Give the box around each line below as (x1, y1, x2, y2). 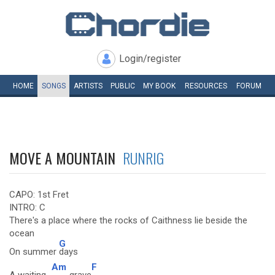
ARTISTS (73, 82, 103, 90)
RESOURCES (185, 82, 227, 90)
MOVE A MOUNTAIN (9, 147, 123, 169)
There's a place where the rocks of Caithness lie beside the (9, 215, 247, 226)
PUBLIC (110, 82, 135, 90)
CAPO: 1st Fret (9, 189, 69, 200)
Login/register (119, 53, 181, 64)
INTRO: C (9, 202, 45, 213)
